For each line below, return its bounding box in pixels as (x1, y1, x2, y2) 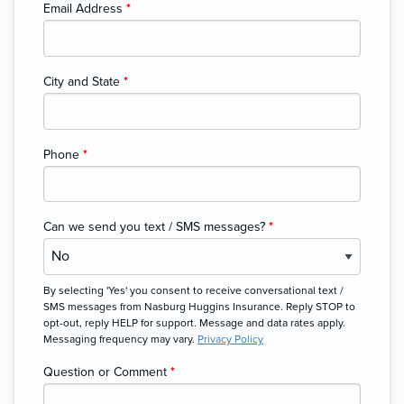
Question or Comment (43, 363, 170, 380)
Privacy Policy (197, 332, 263, 345)
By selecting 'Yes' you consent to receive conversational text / (43, 283, 344, 297)
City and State (43, 73, 124, 89)
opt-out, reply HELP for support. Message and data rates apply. (43, 316, 345, 329)
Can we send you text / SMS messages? (43, 219, 269, 235)
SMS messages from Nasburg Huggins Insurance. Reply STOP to (43, 299, 355, 313)
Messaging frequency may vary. (43, 332, 197, 345)
